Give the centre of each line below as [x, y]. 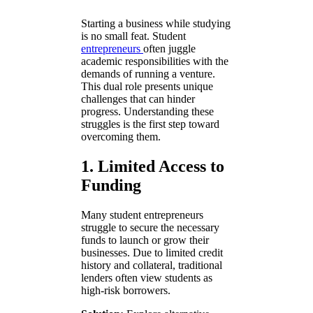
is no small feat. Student [133, 36]
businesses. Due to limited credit [152, 252]
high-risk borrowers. [126, 290]
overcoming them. [121, 136]
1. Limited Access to [153, 166]
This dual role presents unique [147, 86]
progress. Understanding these [147, 111]
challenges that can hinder [138, 99]
